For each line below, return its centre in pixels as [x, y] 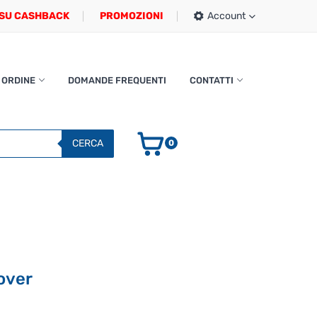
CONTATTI [211, 80]
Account [226, 16]
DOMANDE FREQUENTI [117, 80]
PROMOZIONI [132, 16]
